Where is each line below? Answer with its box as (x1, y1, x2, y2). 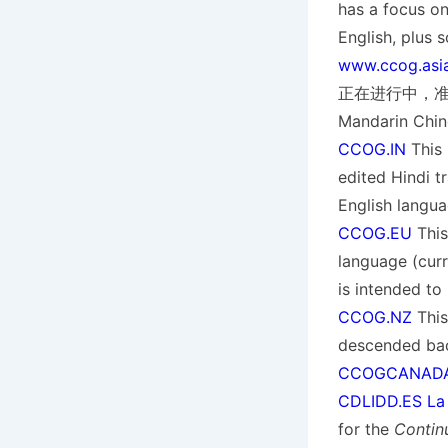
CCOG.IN (337, 138, 406, 159)
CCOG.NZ (337, 306, 412, 327)
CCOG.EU (337, 222, 412, 243)
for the (337, 418, 394, 439)
